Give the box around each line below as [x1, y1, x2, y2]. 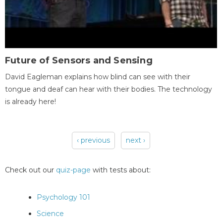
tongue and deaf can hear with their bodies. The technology [5, 84, 212, 94]
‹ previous [76, 135, 110, 145]
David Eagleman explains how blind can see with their [5, 72, 190, 81]
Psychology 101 [37, 192, 90, 202]
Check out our [5, 165, 56, 174]
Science [37, 209, 64, 218]
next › [126, 135, 146, 145]
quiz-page [56, 165, 91, 174]
